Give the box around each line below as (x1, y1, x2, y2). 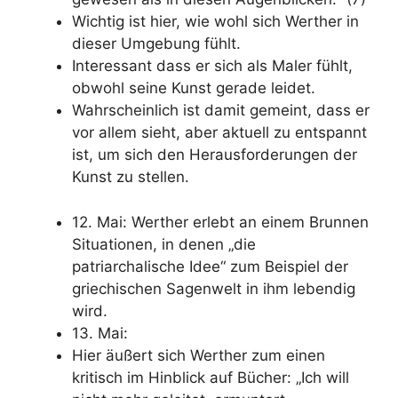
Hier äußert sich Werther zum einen (72, 346, 325, 364)
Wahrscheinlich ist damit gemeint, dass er (72, 101, 370, 119)
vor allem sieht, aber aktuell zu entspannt (72, 123, 367, 141)
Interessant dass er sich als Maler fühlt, (72, 57, 353, 75)
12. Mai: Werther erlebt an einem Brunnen (72, 212, 369, 231)
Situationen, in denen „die (72, 235, 256, 253)
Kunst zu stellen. (72, 168, 189, 186)
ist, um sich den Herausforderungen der (72, 146, 357, 163)
